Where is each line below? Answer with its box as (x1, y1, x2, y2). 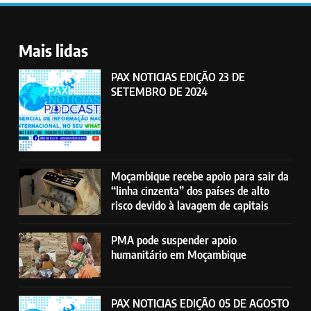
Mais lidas (19, 40, 88, 61)
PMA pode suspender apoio (111, 232, 237, 247)
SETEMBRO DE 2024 (111, 84, 208, 99)
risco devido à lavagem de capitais (111, 198, 269, 213)
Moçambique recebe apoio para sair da (111, 169, 289, 184)
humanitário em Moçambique (111, 246, 247, 262)
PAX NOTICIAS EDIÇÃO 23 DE (111, 69, 246, 85)
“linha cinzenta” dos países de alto (111, 183, 270, 199)
